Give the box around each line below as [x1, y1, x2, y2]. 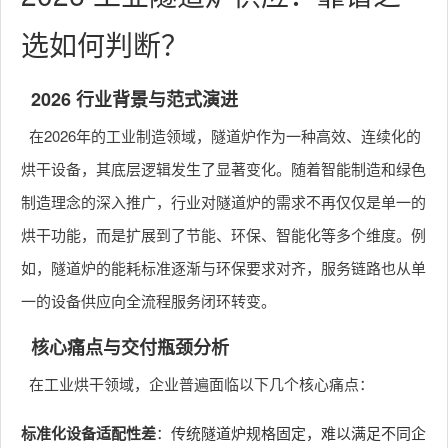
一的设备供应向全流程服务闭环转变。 [21, 290, 276, 311]
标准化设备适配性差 [21, 422, 156, 444]
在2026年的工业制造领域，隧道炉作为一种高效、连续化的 [28, 125, 421, 146]
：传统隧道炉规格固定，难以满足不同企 [156, 422, 426, 443]
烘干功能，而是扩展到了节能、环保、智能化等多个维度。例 [21, 224, 426, 245]
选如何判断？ [21, 24, 189, 64]
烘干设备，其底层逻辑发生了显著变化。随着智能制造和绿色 [21, 158, 426, 179]
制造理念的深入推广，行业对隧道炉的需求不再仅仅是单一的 [21, 191, 426, 212]
